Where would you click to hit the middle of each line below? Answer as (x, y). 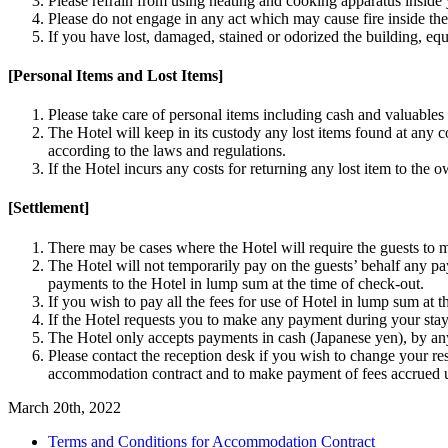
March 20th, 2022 (64, 407)
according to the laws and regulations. (167, 151)
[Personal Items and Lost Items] (115, 75)
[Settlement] (48, 208)
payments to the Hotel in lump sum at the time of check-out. (236, 283)
